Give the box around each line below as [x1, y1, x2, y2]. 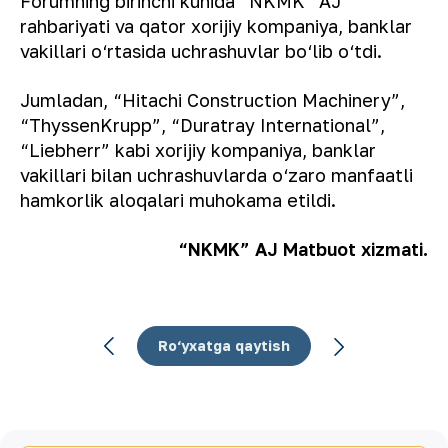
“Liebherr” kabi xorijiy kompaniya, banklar [20, 138, 376, 161]
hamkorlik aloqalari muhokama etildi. [20, 188, 336, 211]
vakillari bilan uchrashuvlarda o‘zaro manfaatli [20, 163, 413, 186]
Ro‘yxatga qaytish [158, 336, 290, 354]
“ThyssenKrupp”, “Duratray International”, [20, 113, 385, 136]
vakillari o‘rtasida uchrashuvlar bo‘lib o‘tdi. [20, 39, 382, 62]
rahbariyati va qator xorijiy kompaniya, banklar [20, 14, 412, 37]
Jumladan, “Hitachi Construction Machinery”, [20, 88, 405, 111]
